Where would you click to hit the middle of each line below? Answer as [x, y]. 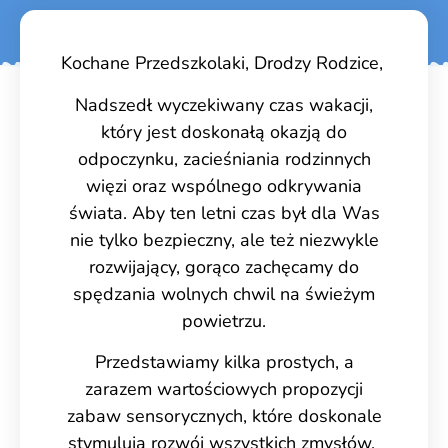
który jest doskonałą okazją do [224, 131]
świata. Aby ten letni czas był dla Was [224, 212]
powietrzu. [224, 320]
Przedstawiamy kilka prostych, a [224, 362]
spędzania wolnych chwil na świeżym [224, 293]
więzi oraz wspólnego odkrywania [224, 185]
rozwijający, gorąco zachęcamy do [224, 266]
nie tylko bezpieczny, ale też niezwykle [224, 239]
